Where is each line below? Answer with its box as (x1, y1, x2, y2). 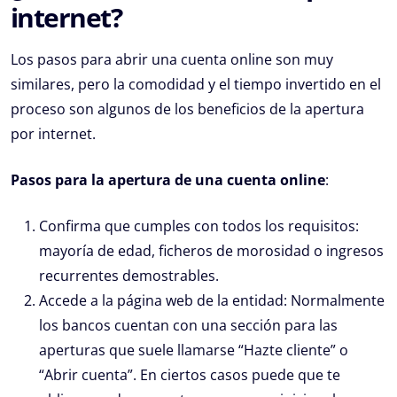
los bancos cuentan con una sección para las (39, 315, 338, 336)
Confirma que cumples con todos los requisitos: (39, 216, 359, 237)
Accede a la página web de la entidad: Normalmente (39, 291, 385, 311)
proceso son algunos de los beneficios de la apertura (11, 99, 364, 120)
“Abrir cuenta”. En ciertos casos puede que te (39, 365, 340, 385)
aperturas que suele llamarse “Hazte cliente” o (39, 340, 348, 361)
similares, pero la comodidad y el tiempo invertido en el (11, 74, 381, 95)
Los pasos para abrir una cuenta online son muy (11, 50, 333, 70)
